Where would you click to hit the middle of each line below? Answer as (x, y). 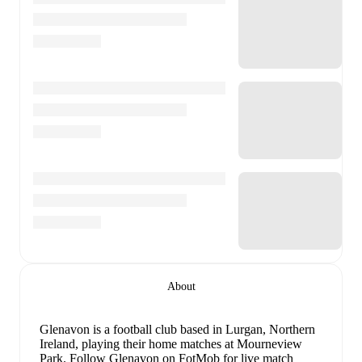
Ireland (57, 343)
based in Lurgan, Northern (246, 329)
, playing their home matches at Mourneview (189, 343)
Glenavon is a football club (108, 329)
